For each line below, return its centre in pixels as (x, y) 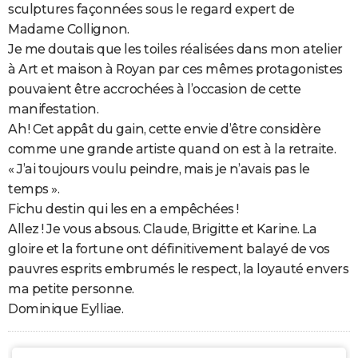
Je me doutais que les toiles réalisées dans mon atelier (175, 50)
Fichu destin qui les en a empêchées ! (123, 209)
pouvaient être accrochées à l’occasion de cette (155, 89)
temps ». (34, 189)
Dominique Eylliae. (66, 309)
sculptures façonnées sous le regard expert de (151, 10)
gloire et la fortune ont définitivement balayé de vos (169, 249)
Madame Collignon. (69, 30)
